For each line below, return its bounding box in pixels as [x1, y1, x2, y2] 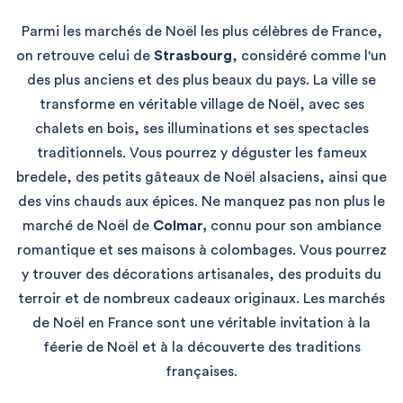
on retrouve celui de [16, 48, 154, 63]
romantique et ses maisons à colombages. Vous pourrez [16, 242, 387, 257]
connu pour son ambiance [206, 218, 381, 233]
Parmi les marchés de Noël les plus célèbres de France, [21, 23, 382, 39]
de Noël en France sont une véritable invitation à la [32, 315, 371, 330]
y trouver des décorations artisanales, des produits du [22, 266, 381, 282]
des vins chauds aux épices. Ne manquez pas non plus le [18, 193, 385, 209]
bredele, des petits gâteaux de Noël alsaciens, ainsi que [16, 169, 387, 184]
